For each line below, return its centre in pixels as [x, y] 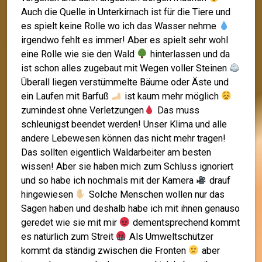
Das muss [177, 110]
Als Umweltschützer [170, 236]
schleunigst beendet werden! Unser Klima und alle [124, 124]
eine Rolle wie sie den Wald [79, 54]
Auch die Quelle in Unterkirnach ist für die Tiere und [126, 12]
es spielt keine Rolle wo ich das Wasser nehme [120, 26]
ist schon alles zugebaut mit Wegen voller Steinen [125, 68]
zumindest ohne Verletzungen [82, 110]
